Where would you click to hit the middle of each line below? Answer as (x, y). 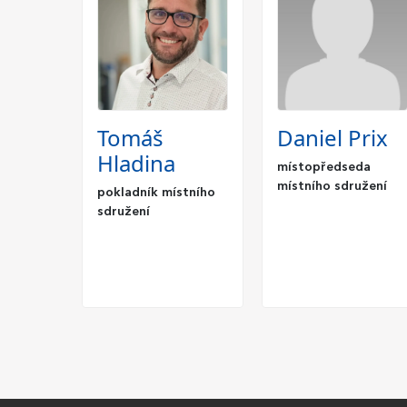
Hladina (136, 164)
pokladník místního (156, 193)
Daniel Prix (333, 138)
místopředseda (324, 168)
